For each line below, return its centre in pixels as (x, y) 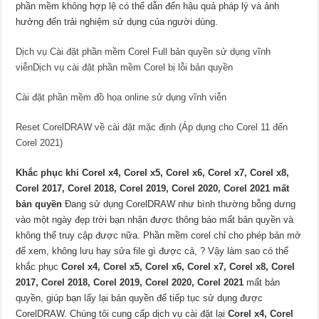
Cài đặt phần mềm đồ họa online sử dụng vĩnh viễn (121, 98)
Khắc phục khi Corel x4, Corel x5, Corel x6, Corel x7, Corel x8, (153, 173)
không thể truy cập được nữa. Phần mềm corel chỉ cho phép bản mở (159, 236)
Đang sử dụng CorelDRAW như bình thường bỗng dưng (179, 204)
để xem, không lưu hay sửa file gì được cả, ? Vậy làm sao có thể (152, 251)
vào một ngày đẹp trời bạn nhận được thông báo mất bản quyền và (155, 220)
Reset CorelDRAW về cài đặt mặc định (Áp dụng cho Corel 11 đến (152, 127)
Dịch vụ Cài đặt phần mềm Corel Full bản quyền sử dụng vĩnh (143, 52)
